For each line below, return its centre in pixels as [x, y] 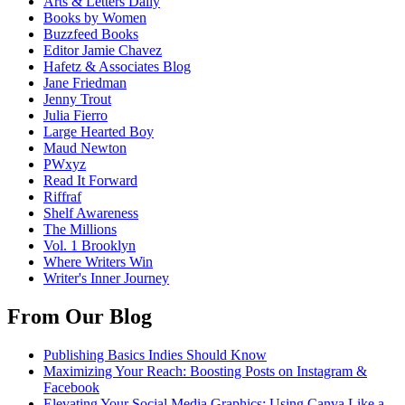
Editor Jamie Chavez [103, 51]
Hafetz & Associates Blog [117, 67]
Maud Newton [85, 148]
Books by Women [95, 18]
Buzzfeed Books [91, 34]
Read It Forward [90, 181]
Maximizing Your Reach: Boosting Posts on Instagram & [205, 372]
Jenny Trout [77, 99]
